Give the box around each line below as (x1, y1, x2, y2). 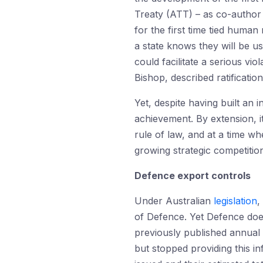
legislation (214, 195, 257, 207)
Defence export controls (134, 170, 251, 181)
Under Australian (134, 195, 214, 207)
